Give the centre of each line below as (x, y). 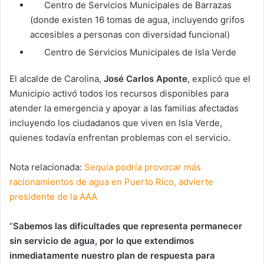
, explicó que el (219, 78)
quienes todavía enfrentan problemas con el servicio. (120, 137)
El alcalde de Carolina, (57, 78)
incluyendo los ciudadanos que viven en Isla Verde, (116, 123)
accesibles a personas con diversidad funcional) (130, 34)
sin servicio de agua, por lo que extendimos (102, 240)
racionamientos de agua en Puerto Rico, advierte (111, 181)
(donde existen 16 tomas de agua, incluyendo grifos (137, 19)
